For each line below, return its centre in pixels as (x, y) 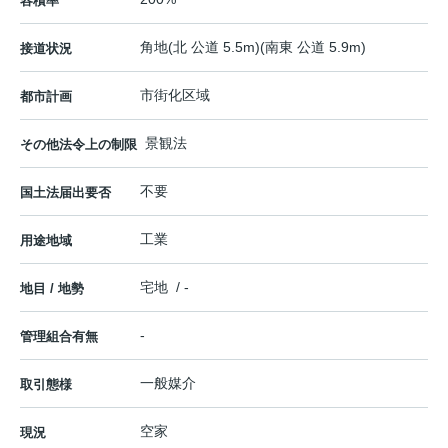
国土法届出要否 (65, 192)
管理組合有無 (59, 336)
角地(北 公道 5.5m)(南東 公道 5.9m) (253, 46)
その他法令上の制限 (78, 144)
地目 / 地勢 (52, 288)
